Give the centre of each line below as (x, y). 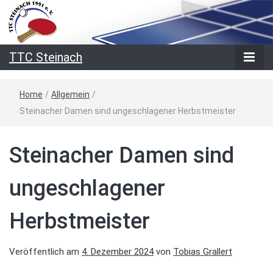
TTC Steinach (46, 58)
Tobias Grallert (203, 252)
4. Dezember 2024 (118, 252)
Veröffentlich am (45, 252)
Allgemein (70, 95)
